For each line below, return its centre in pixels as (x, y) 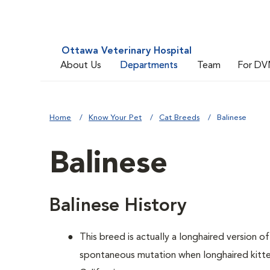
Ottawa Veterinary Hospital (127, 51)
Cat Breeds (180, 118)
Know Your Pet (115, 118)
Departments (149, 65)
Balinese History (118, 206)
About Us (81, 65)
